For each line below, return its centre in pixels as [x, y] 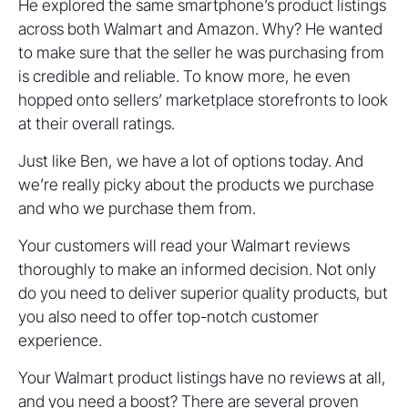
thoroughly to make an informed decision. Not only [197, 270]
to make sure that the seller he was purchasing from [201, 53]
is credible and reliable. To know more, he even [184, 76]
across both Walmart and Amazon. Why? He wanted [200, 29]
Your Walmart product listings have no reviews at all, [202, 378]
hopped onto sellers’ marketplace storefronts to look [203, 100]
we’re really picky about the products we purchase [196, 185]
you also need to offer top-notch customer [168, 317]
